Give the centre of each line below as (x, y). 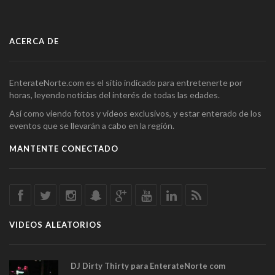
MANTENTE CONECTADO (64, 148)
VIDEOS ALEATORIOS (56, 224)
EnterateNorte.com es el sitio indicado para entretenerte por (126, 82)
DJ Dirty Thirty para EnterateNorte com (148, 265)
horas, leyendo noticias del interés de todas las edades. (114, 95)
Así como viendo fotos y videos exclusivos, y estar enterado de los (135, 113)
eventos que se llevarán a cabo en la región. (92, 125)
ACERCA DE (34, 41)
